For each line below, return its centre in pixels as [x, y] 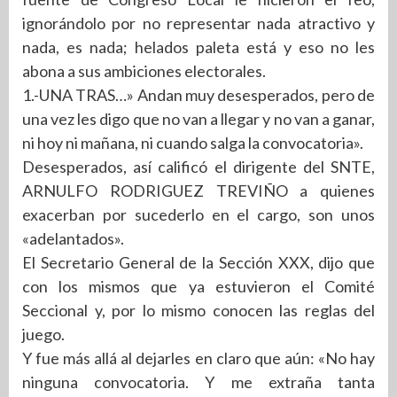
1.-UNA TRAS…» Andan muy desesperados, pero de [198, 94]
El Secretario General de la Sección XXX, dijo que [198, 262]
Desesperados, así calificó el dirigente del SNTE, [198, 166]
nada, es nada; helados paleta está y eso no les [198, 47]
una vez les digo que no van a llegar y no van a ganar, [198, 118]
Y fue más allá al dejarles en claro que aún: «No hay [198, 358]
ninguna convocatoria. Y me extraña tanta [198, 381]
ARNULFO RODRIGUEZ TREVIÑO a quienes [198, 190]
